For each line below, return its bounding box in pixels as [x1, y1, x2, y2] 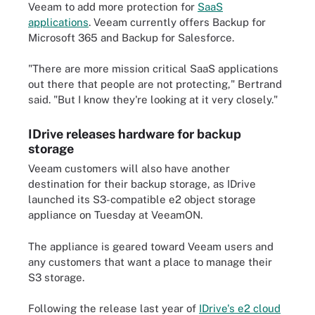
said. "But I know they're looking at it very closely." [28, 94, 278, 105]
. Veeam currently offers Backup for [89, 15, 266, 28]
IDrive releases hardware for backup [28, 127, 241, 141]
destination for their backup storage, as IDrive [28, 178, 256, 190]
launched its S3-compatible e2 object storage [28, 193, 256, 205]
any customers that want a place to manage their [28, 255, 272, 268]
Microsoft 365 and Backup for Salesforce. [28, 31, 234, 44]
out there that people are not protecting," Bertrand [28, 78, 282, 90]
